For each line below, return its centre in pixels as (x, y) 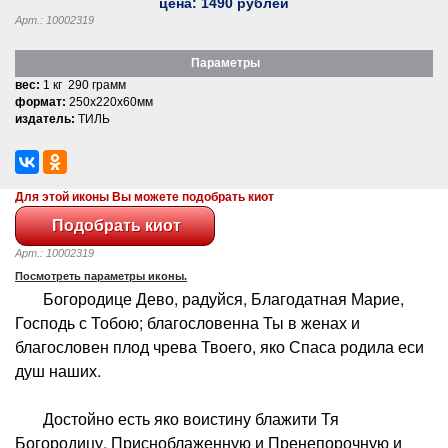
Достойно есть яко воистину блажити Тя (177, 418)
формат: (40, 101)
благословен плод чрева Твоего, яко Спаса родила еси (219, 346)
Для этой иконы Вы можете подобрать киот (144, 196)
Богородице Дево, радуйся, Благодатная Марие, (209, 298)
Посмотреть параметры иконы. (101, 275)
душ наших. (58, 370)
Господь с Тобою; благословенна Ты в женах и (187, 322)
